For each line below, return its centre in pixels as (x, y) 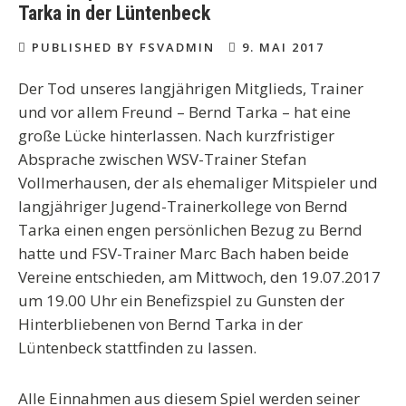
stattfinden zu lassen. (179, 348)
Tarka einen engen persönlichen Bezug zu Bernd (190, 230)
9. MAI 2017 (281, 47)
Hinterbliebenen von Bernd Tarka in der (160, 324)
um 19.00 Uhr (68, 300)
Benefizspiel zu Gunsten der (245, 300)
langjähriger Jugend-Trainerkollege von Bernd (183, 206)
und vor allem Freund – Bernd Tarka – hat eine (184, 112)
